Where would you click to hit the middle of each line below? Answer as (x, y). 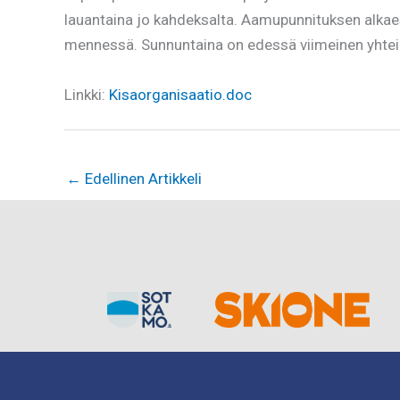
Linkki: (87, 94)
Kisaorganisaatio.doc (180, 94)
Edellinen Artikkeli (142, 179)
